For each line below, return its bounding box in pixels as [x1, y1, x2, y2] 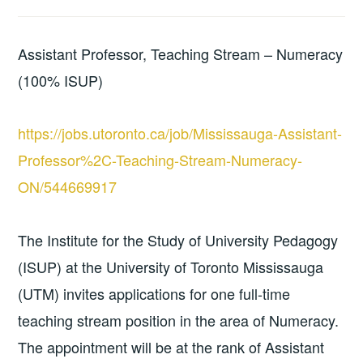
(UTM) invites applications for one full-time [18, 282, 291, 304]
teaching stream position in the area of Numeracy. [18, 309, 340, 331]
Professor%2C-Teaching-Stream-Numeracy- [18, 149, 303, 171]
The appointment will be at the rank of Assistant [18, 335, 325, 357]
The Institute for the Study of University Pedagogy [18, 228, 339, 250]
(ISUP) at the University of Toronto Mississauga [18, 255, 324, 277]
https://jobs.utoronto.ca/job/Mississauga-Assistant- [18, 122, 343, 144]
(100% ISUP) [18, 70, 104, 92]
